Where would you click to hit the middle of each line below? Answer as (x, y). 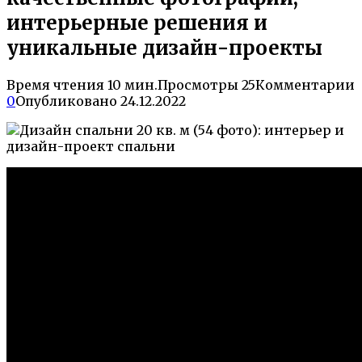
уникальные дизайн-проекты (164, 48)
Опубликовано (66, 101)
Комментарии (305, 84)
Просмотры (198, 84)
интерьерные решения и (137, 23)
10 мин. (131, 84)
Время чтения (55, 84)
